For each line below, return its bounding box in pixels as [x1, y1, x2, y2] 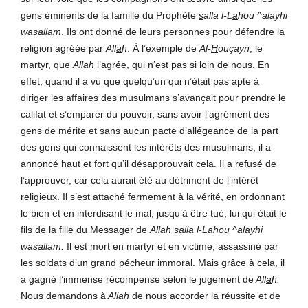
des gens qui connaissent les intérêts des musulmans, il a [21, 142, 271, 153]
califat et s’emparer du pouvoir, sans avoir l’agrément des [21, 109, 269, 120]
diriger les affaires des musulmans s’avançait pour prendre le [21, 92, 286, 104]
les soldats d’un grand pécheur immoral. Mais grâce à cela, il [21, 257, 285, 269]
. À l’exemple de [127, 43, 199, 54]
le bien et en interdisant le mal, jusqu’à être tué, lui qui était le [21, 208, 287, 219]
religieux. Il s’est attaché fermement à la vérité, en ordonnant [21, 191, 285, 203]
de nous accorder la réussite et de [132, 290, 280, 302]
